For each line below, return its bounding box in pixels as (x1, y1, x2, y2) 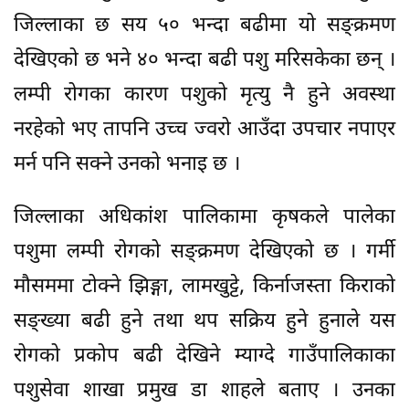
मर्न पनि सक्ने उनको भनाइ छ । (14, 151, 240, 178)
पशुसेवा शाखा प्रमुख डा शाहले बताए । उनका (14, 377, 395, 404)
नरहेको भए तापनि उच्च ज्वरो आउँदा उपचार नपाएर (14, 116, 395, 143)
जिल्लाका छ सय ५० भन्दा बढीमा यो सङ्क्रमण (14, 12, 395, 39)
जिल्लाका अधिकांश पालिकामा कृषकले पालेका (14, 204, 395, 231)
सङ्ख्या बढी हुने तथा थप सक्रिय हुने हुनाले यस (14, 308, 395, 335)
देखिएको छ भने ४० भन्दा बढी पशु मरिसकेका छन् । (14, 47, 395, 74)
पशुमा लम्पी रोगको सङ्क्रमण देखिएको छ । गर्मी (14, 238, 395, 266)
